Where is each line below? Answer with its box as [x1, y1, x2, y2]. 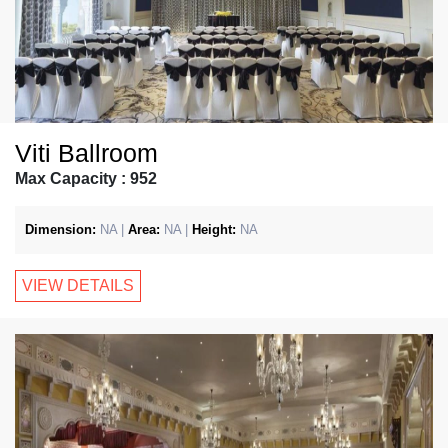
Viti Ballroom [15, 139, 158, 167]
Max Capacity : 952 [15, 170, 157, 187]
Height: [192, 222, 236, 237]
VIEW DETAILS [22, 277, 134, 294]
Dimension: [25, 222, 96, 237]
